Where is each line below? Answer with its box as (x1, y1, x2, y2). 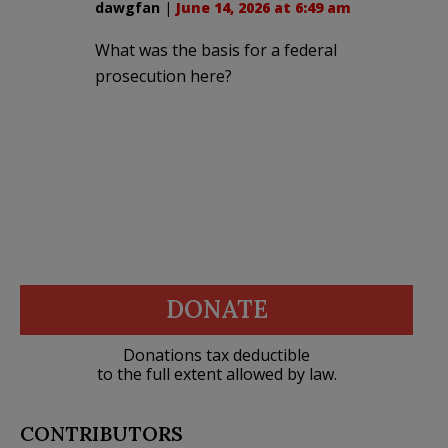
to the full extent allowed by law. (96, 362, 337, 385)
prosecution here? (95, 64, 232, 87)
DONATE (165, 293, 268, 325)
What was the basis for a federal (95, 38, 337, 61)
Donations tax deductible (123, 343, 310, 366)
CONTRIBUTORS (20, 420, 183, 446)
